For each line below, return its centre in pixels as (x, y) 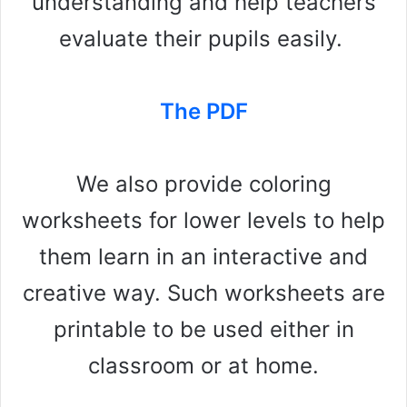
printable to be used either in (203, 330)
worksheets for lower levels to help (203, 221)
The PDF (203, 112)
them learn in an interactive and (203, 257)
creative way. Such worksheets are (203, 293)
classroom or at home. (203, 366)
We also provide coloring (203, 184)
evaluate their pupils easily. (203, 39)
